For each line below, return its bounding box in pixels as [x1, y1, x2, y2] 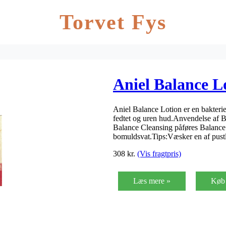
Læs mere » [133, 176, 171, 185]
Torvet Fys [59, 11, 167, 34]
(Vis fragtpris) [137, 149, 181, 158]
